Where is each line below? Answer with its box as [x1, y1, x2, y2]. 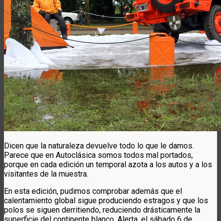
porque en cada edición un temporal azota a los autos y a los [4, 159, 212, 169]
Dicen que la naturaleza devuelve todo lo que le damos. [4, 141, 194, 150]
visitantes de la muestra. [4, 169, 88, 179]
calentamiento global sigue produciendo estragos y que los [4, 195, 208, 205]
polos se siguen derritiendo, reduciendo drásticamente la [4, 205, 200, 215]
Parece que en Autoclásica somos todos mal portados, [4, 150, 193, 160]
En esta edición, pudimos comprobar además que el [4, 186, 182, 196]
